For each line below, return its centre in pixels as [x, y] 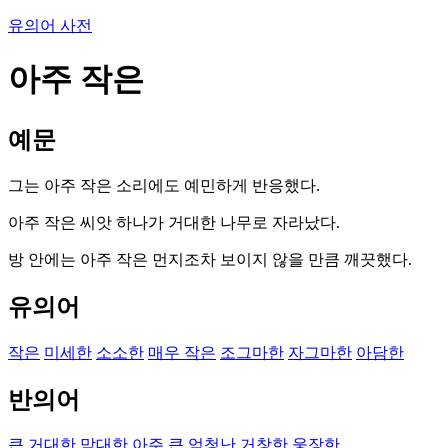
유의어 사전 [50, 25]
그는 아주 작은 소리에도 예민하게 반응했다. [164, 185]
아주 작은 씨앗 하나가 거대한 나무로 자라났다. [174, 222]
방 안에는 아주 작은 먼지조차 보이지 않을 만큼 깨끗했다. [210, 259]
